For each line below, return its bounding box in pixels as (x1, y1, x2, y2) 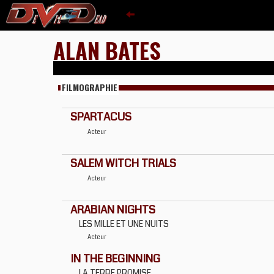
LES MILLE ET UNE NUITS (79, 218, 169, 230)
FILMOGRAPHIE (62, 81, 117, 94)
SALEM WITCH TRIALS (70, 155, 176, 171)
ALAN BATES (53, 34, 161, 66)
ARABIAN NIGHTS (70, 202, 155, 218)
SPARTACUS (70, 109, 131, 125)
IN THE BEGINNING (70, 251, 160, 267)
